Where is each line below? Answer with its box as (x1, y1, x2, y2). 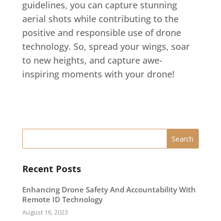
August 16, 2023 (22, 208, 68, 217)
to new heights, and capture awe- (22, 54, 162, 66)
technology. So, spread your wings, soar (22, 40, 190, 52)
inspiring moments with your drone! (22, 68, 175, 80)
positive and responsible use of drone (22, 27, 181, 38)
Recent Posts (22, 163, 81, 175)
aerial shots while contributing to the (22, 13, 179, 25)
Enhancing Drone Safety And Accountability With (22, 184, 196, 194)
